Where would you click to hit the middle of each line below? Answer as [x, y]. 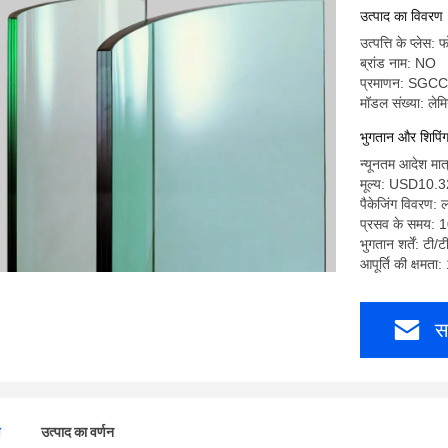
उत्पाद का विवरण [401, 16]
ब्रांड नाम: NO [398, 63]
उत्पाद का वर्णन [77, 432]
